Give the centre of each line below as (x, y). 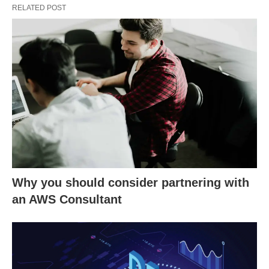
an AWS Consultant (67, 199)
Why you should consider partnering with (131, 182)
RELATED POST (39, 8)
